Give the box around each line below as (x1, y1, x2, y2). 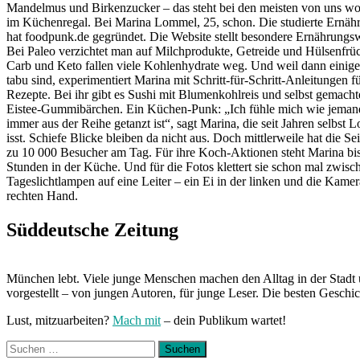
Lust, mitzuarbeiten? (6, 313, 112, 327)
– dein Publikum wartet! (161, 313, 286, 327)
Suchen (6, 339, 43, 354)
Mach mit (112, 313, 161, 327)
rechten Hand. (6, 188, 78, 202)
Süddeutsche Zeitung (6, 219, 178, 240)
